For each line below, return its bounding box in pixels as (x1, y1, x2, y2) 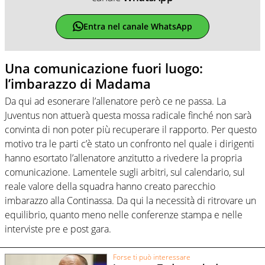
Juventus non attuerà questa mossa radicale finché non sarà (5, 109, 251, 122)
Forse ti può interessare (112, 251, 190, 262)
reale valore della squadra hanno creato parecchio (5, 180, 215, 193)
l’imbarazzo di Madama (5, 74, 151, 92)
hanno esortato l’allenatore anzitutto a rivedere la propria (5, 151, 242, 165)
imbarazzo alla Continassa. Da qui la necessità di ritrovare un (5, 194, 256, 208)
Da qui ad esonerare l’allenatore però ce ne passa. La (5, 95, 226, 108)
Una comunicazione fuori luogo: (5, 59, 203, 77)
